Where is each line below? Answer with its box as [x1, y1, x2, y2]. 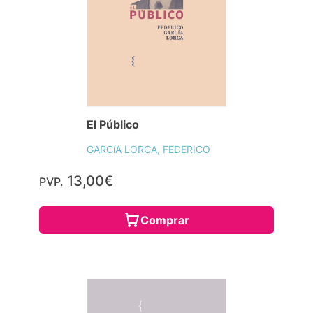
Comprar [140, 213, 189, 228]
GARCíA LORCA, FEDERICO [87, 143, 210, 156]
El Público [87, 117, 139, 132]
